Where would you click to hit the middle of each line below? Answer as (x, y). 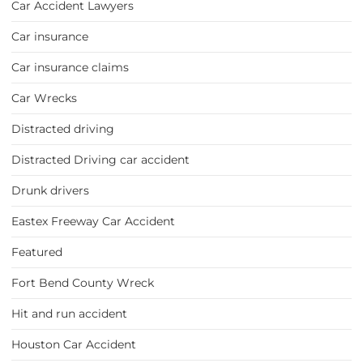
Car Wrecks (44, 98)
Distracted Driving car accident (100, 160)
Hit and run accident (69, 314)
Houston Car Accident (74, 345)
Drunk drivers (50, 191)
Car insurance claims (70, 68)
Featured (37, 252)
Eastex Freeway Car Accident (93, 222)
